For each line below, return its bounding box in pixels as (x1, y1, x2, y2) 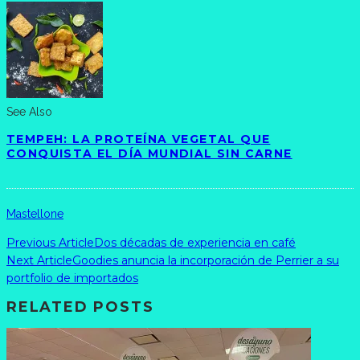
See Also (6, 105, 52, 119)
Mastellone (6, 207, 63, 221)
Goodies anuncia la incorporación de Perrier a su (72, 253, 339, 268)
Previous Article (6, 235, 94, 251)
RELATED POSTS (6, 298, 154, 317)
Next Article (6, 253, 72, 268)
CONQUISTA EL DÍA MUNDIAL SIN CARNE (6, 146, 292, 162)
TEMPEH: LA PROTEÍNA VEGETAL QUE (6, 132, 271, 147)
